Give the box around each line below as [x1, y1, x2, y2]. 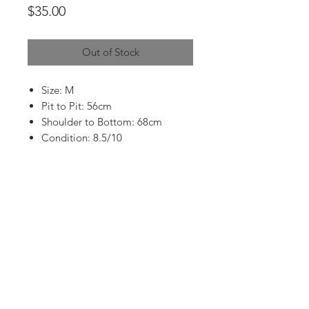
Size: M [41, 83, 74, 97]
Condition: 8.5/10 [41, 131, 125, 145]
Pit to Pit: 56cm [41, 99, 112, 113]
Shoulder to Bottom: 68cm [41, 115, 162, 129]
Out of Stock [81, 46, 139, 59]
